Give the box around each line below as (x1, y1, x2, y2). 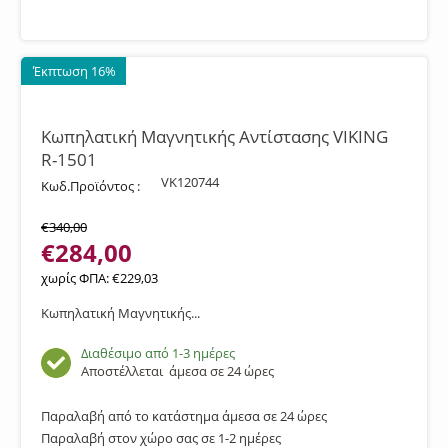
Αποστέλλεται (81, 362, 169, 380)
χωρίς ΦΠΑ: (41, 269, 112, 287)
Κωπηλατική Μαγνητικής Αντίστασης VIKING (41, 125, 388, 148)
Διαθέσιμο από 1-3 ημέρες (81, 344, 235, 362)
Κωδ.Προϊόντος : (41, 177, 140, 195)
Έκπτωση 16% (33, 62, 116, 80)
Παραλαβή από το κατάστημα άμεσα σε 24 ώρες (41, 407, 327, 425)
